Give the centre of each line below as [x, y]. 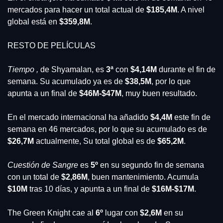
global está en [33, 22]
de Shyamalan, [66, 70]
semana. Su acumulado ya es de [66, 82]
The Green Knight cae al [52, 213]
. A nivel [191, 10]
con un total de [34, 177]
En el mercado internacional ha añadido [79, 117]
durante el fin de [186, 70]
